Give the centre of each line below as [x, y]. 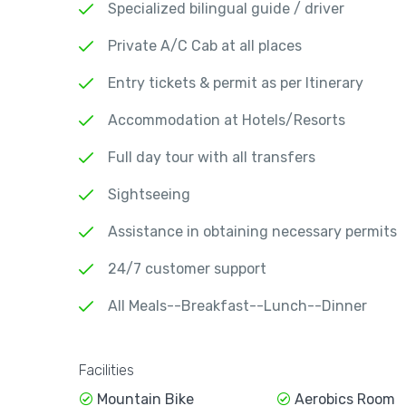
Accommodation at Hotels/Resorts [227, 121]
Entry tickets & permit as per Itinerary [236, 83]
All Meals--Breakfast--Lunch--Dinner [237, 306]
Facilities [106, 370]
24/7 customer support [187, 269]
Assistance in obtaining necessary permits [252, 232]
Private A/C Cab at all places [205, 46]
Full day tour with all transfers [212, 158]
